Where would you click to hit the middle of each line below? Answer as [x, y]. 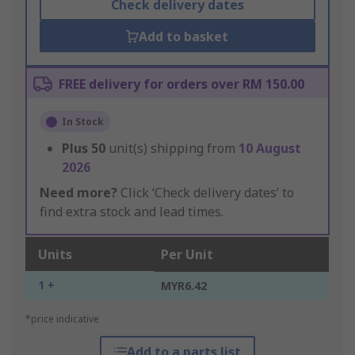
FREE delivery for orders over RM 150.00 [181, 84]
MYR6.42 [184, 286]
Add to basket [184, 37]
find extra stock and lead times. [132, 212]
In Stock [83, 122]
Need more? [78, 193]
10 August [270, 149]
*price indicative [62, 319]
